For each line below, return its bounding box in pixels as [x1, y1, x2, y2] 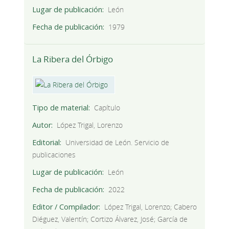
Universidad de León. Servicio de [65, 138, 170, 148]
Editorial [32, 138, 60, 148]
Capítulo [94, 102, 121, 112]
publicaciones [32, 150, 76, 160]
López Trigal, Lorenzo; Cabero [104, 202, 197, 212]
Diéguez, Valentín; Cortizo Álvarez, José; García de [32, 214, 188, 224]
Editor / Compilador [32, 202, 99, 212]
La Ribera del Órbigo [32, 53, 113, 65]
